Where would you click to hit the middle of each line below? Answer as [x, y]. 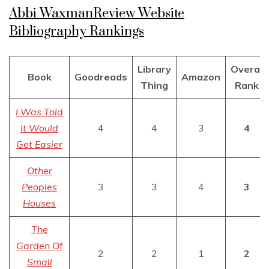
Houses [39, 203]
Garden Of [39, 246]
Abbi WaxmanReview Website [97, 14]
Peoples [39, 187]
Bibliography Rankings [77, 32]
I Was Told [39, 112]
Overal [246, 69]
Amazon [201, 77]
